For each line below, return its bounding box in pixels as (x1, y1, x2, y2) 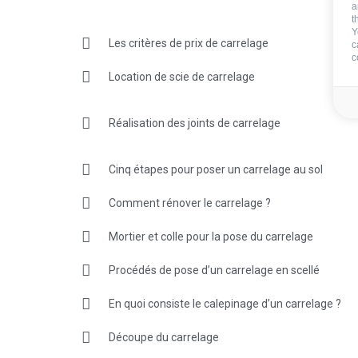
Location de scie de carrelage (109, 70, 255, 83)
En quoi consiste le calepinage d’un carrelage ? (109, 296, 341, 310)
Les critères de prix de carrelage (109, 36, 268, 50)
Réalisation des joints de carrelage (109, 116, 280, 129)
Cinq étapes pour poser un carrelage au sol (109, 162, 323, 176)
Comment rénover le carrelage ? (109, 196, 271, 209)
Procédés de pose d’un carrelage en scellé (109, 263, 320, 276)
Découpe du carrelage (109, 330, 219, 344)
